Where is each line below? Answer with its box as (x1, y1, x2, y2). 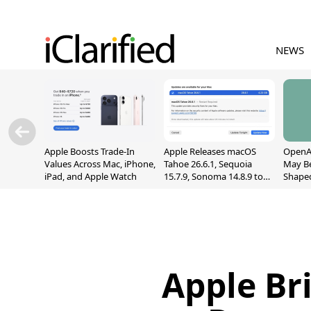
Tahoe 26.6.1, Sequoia (164, 158, 252, 170)
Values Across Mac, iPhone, (44, 158, 155, 170)
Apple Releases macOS (164, 145, 256, 158)
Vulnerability (164, 195, 216, 208)
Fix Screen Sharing (164, 183, 239, 195)
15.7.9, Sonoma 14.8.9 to (164, 170, 263, 183)
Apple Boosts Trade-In (44, 145, 135, 158)
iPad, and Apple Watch (44, 170, 137, 183)
